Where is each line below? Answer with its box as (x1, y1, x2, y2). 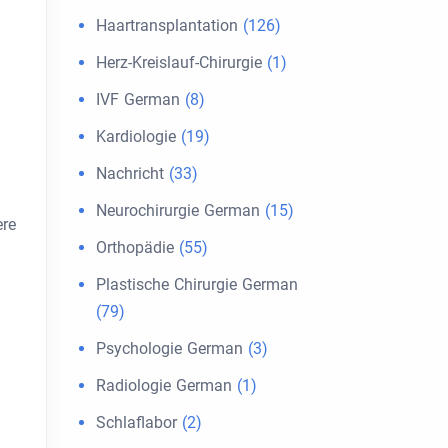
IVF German (96, 90, 180, 109)
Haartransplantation (96, 16, 238, 35)
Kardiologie (96, 127, 176, 146)
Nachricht (96, 164, 164, 183)
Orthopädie (96, 238, 174, 257)
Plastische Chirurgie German (96, 275, 298, 294)
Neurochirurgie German (96, 201, 260, 220)
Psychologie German (96, 339, 243, 358)
